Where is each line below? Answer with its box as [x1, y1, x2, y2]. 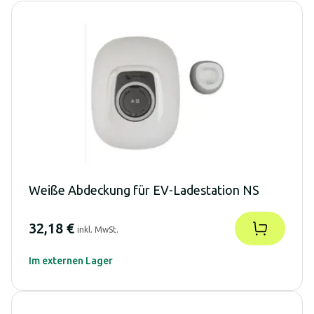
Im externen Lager [29, 254, 113, 266]
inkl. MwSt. [77, 224, 118, 234]
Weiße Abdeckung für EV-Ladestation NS [29, 182, 259, 197]
